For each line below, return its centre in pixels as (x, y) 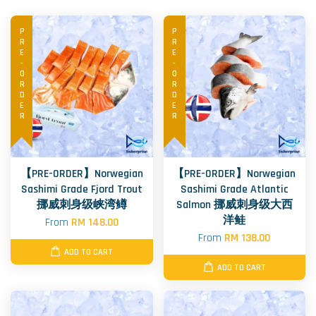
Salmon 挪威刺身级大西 (234, 205)
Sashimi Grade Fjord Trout (81, 189)
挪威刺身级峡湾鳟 (81, 205)
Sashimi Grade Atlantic (234, 189)
